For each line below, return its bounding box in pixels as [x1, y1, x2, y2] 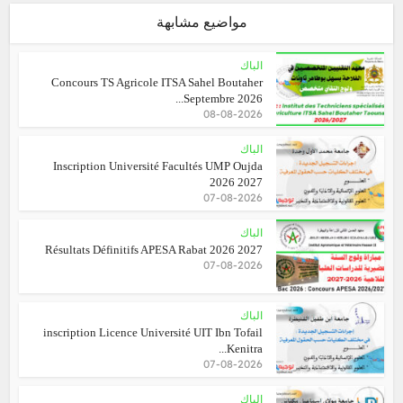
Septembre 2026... [183, 92, 263, 105]
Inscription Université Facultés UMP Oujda [52, 158, 263, 173]
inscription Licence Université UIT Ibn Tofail [42, 326, 263, 340]
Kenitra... [226, 342, 263, 356]
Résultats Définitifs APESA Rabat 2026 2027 [44, 242, 263, 256]
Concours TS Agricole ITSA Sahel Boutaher [50, 76, 263, 89]
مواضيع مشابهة [156, 14, 247, 30]
